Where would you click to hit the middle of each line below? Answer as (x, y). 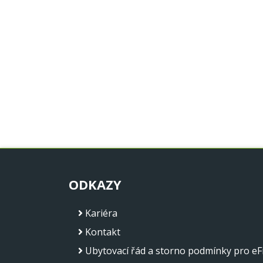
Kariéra (101, 213)
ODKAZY (95, 184)
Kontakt (103, 232)
